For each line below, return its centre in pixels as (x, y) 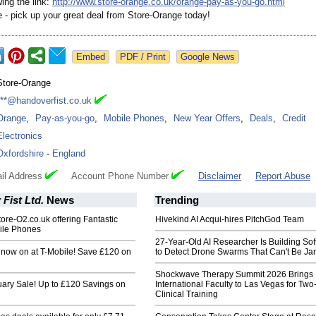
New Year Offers (207, 119)
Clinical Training (187, 294)
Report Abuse (283, 176)
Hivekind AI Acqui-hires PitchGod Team (230, 220)
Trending (177, 200)
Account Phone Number (115, 176)
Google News (208, 57)
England (69, 154)
